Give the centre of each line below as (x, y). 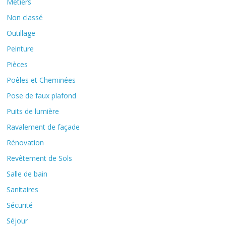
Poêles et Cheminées (41, 80)
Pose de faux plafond (42, 96)
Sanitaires (23, 190)
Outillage (21, 33)
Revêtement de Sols (40, 158)
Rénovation (25, 143)
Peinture (20, 49)
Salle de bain (27, 174)
